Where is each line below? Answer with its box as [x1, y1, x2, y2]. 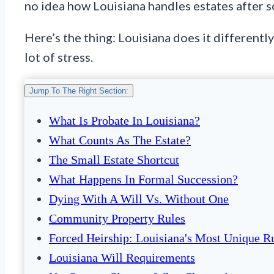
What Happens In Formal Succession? [49, 172, 238, 187]
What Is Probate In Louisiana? [49, 114, 200, 128]
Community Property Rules [49, 212, 185, 226]
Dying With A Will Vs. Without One [49, 192, 229, 206]
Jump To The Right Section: [29, 86, 128, 96]
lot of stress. [24, 50, 93, 65]
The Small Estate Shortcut [49, 153, 179, 167]
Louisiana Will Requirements [49, 251, 195, 265]
